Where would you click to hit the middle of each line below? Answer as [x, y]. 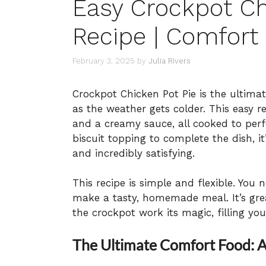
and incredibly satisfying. [134, 153]
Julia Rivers [170, 61]
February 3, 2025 [104, 61]
